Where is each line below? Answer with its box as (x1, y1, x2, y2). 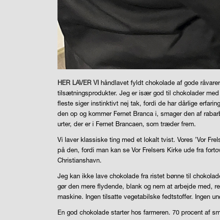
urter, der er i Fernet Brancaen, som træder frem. (57, 120, 196, 128)
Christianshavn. (57, 156, 102, 165)
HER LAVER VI (57, 79, 99, 87)
